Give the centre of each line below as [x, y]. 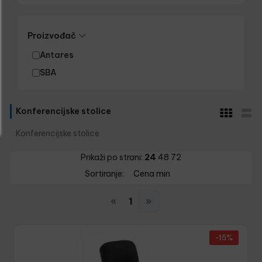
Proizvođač [52, 36]
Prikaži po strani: [112, 157]
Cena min [151, 174]
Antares [57, 55]
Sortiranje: [104, 174]
